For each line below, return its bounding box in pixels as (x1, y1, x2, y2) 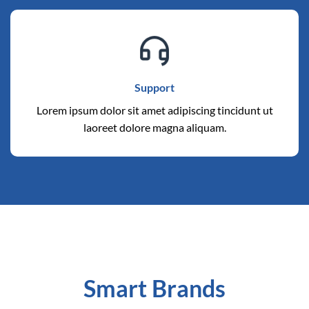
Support (134, 80, 175, 94)
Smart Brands (83, 274, 226, 302)
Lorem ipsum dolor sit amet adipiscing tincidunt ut (36, 103, 273, 117)
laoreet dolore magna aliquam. (83, 120, 226, 134)
